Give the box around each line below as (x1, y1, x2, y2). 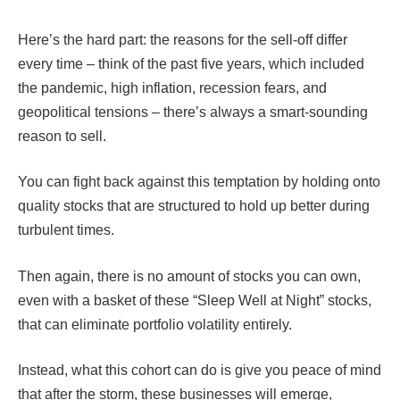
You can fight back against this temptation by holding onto (18, 174, 380, 190)
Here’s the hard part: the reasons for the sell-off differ (18, 31, 347, 47)
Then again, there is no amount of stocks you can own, (18, 268, 361, 284)
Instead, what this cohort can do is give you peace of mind (18, 362, 381, 379)
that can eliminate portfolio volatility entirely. (18, 316, 296, 332)
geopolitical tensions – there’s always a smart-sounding (18, 104, 368, 120)
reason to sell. (18, 128, 110, 144)
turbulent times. (18, 222, 118, 238)
